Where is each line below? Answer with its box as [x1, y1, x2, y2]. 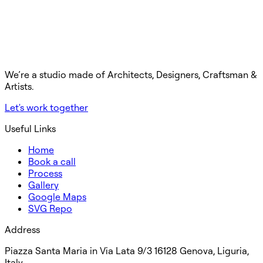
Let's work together [5, 101, 88, 113]
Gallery [28, 178, 59, 191]
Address [5, 223, 40, 235]
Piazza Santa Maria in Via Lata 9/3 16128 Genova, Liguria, [5, 244, 249, 257]
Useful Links [5, 122, 56, 134]
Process [28, 167, 62, 179]
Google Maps [28, 190, 86, 203]
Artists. [5, 80, 33, 92]
